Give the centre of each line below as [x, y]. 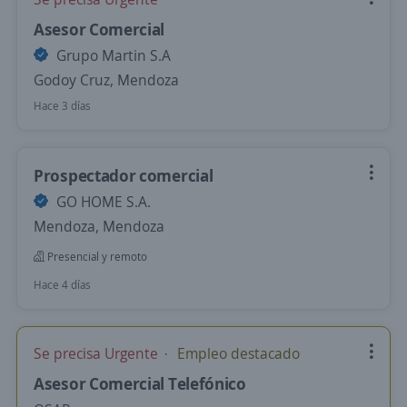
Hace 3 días [62, 106]
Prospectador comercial [124, 175]
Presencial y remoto [96, 257]
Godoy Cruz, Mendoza [106, 80]
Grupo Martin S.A [112, 55]
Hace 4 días [62, 285]
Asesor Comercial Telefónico [140, 383]
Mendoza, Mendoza [99, 226]
